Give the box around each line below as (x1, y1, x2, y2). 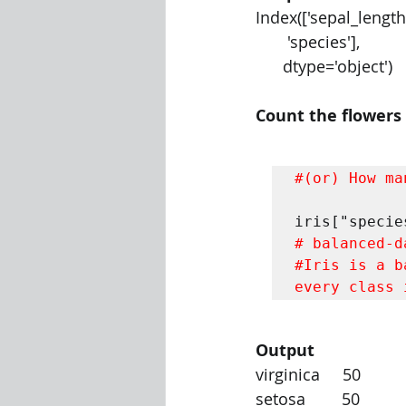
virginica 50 (256, 363, 361, 385)
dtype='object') (283, 55, 392, 77)
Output (256, 339, 314, 362)
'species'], (287, 31, 360, 53)
